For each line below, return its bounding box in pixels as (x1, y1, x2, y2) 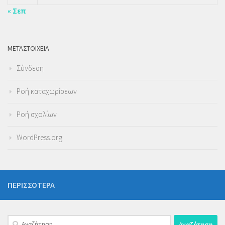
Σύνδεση (17, 63, 44, 73)
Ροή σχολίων (17, 109, 57, 119)
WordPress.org (17, 133, 62, 142)
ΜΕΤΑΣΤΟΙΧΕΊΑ (8, 44, 49, 53)
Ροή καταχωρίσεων (17, 86, 77, 96)
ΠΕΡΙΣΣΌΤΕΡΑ (8, 180, 55, 190)
